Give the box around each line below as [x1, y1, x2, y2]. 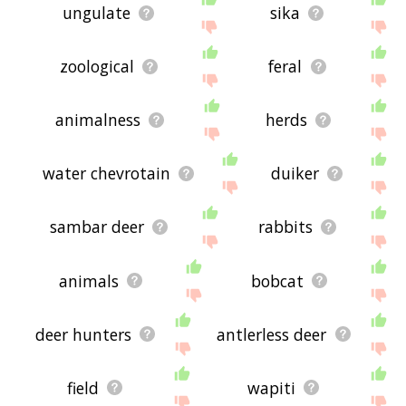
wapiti [246, 376, 295, 399]
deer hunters [34, 323, 131, 345]
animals [58, 269, 119, 292]
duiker [271, 162, 320, 185]
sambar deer [49, 216, 144, 238]
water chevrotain [43, 162, 171, 185]
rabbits [257, 216, 313, 238]
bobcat [250, 269, 304, 292]
